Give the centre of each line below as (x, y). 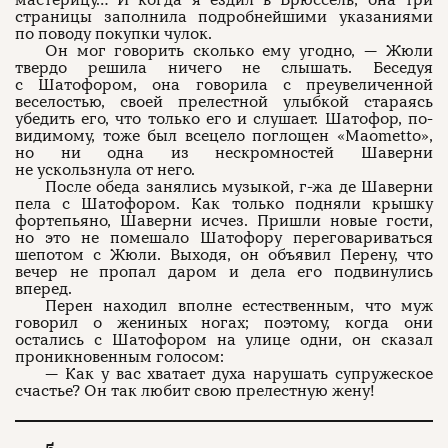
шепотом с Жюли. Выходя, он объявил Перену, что (224, 255)
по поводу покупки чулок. (113, 34)
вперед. (43, 289)
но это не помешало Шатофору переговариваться (224, 238)
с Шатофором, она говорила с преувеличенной (224, 85)
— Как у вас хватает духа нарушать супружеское (239, 374)
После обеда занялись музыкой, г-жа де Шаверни (239, 187)
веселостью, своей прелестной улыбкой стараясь (224, 102)
